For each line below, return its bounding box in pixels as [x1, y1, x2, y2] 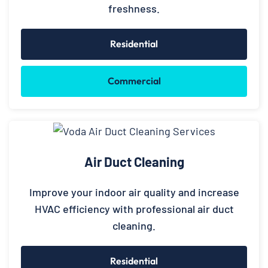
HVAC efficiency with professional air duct [34, 202, 234, 216]
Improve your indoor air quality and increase [29, 185, 239, 199]
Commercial [107, 74, 161, 87]
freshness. [108, 1, 160, 15]
